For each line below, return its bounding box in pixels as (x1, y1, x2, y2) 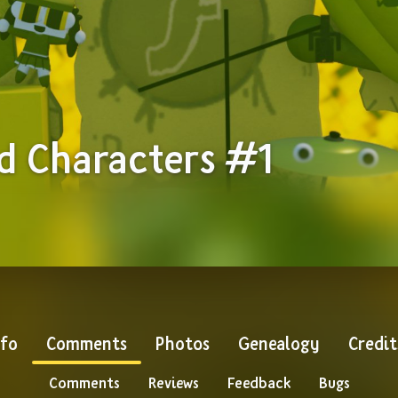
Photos (155, 331, 210, 354)
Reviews (147, 372, 199, 393)
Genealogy (237, 331, 320, 354)
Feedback (227, 372, 291, 393)
